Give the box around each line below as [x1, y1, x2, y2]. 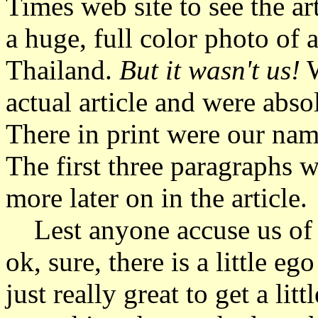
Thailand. [6, 55, 119, 85]
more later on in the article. [6, 182, 307, 213]
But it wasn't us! [119, 55, 300, 85]
